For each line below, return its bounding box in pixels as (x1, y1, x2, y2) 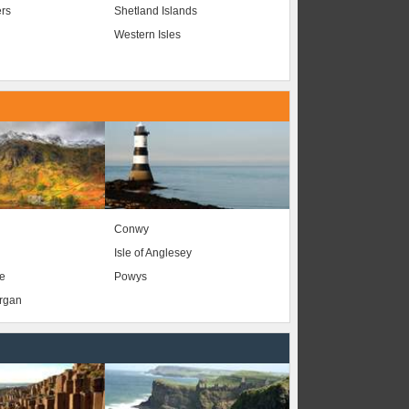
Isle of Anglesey (113, 246, 192, 259)
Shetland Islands (113, 5, 197, 18)
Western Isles (113, 28, 181, 42)
